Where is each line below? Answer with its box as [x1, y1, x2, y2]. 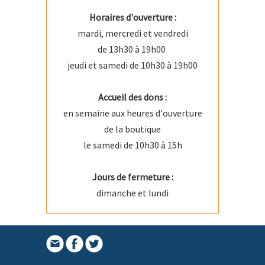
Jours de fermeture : [92, 171, 173, 183]
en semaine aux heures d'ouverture [63, 107, 202, 119]
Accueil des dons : [98, 91, 167, 104]
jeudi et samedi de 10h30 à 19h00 [67, 59, 198, 72]
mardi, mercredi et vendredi [77, 27, 188, 40]
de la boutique [104, 123, 161, 135]
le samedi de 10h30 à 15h [83, 139, 182, 151]
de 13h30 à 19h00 [98, 43, 167, 56]
